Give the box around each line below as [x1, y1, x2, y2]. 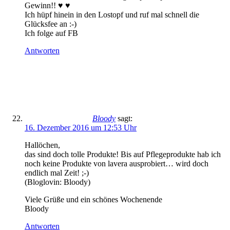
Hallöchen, [25, 141, 60, 149]
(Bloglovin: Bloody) [25, 178, 90, 186]
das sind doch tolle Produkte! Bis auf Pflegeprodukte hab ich [25, 150, 221, 159]
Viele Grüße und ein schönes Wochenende [25, 195, 162, 204]
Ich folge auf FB [25, 29, 78, 37]
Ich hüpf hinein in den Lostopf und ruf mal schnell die [25, 10, 199, 19]
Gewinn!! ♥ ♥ [25, 1, 70, 10]
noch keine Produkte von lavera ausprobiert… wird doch [25, 159, 208, 168]
